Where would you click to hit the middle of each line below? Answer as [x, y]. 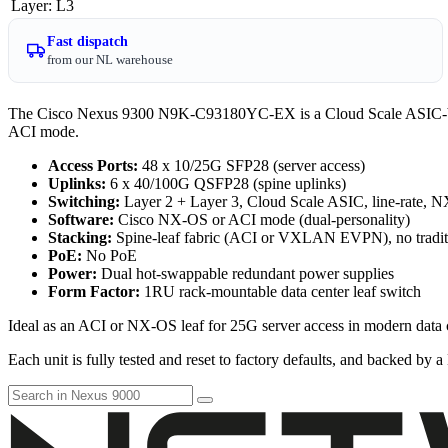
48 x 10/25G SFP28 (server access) [251, 165]
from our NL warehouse [110, 59]
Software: [81, 219]
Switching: [84, 201]
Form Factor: [94, 291]
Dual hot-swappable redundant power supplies [245, 273]
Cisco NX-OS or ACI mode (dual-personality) [262, 219]
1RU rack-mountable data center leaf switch [280, 291]
